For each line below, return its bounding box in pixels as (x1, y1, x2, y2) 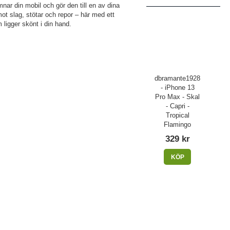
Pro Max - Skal (155, 93, 200, 101)
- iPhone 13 (160, 84, 195, 91)
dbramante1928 (155, 74, 200, 82)
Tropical (165, 111, 189, 119)
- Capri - (165, 102, 189, 110)
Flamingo (164, 121, 191, 128)
